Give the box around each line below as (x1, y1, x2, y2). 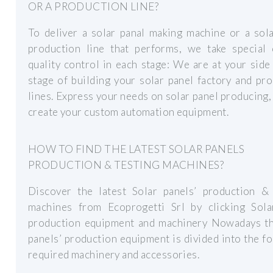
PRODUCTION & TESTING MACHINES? (28, 158, 224, 171)
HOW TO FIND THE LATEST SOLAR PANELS (28, 142, 245, 155)
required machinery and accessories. (28, 248, 200, 261)
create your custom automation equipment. (28, 105, 229, 119)
